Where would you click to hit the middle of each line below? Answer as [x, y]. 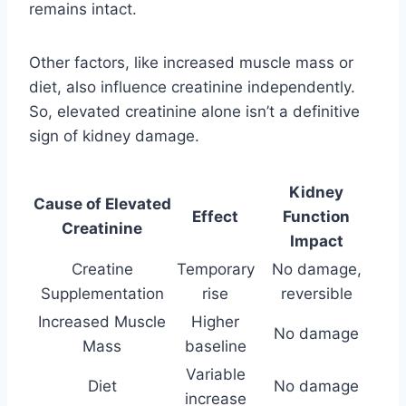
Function [316, 216]
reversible [316, 293]
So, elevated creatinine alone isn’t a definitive [194, 111]
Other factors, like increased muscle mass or [191, 62]
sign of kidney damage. [114, 135]
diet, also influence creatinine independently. [192, 87]
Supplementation [102, 293]
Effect [215, 216]
